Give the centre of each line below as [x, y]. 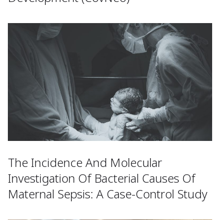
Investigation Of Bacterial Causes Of [102, 178]
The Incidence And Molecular [85, 163]
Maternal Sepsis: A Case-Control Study [108, 194]
